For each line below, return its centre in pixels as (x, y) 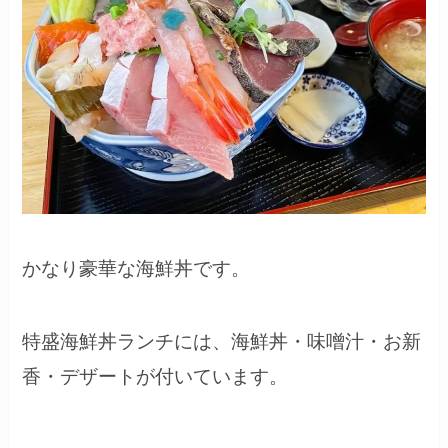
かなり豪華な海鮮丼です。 (136, 269)
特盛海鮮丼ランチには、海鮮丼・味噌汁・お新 (222, 341)
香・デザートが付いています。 (155, 376)
